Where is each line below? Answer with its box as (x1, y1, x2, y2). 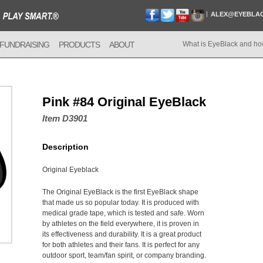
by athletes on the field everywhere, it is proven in (42, 220, 199, 228)
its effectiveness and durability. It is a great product (42, 230, 201, 238)
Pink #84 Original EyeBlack (42, 95, 206, 109)
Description (42, 142, 89, 151)
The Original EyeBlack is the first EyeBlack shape (42, 188, 198, 196)
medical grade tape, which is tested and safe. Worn (42, 209, 204, 217)
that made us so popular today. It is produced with (42, 198, 199, 207)
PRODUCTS (59, 40, 100, 49)
